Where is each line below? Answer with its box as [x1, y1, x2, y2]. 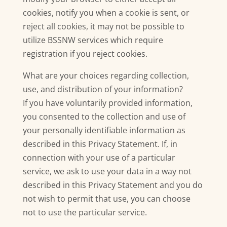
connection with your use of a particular [22, 152, 175, 163]
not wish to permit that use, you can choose [22, 193, 191, 204]
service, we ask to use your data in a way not [22, 166, 192, 177]
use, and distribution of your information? [22, 84, 183, 95]
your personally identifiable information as [22, 125, 185, 136]
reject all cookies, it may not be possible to [22, 21, 184, 32]
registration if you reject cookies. [22, 48, 147, 59]
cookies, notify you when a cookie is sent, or [22, 7, 190, 18]
